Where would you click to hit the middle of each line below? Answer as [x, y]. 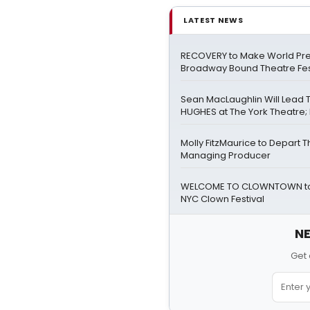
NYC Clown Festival [222, 199]
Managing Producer [226, 155]
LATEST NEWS [213, 20]
